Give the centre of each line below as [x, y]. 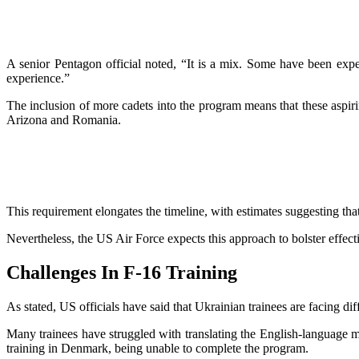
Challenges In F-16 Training [124, 273]
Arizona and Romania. [65, 120]
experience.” [38, 79]
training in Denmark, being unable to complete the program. [159, 349]
